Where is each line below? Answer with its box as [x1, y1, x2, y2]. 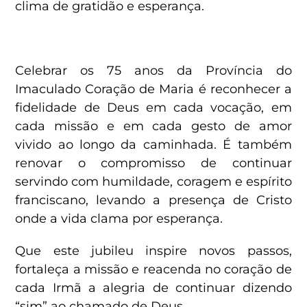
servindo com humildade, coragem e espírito [15, 173, 292, 189]
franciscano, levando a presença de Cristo [15, 192, 292, 208]
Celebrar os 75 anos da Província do [15, 62, 292, 78]
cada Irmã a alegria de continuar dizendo [15, 280, 292, 295]
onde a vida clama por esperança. [15, 210, 223, 226]
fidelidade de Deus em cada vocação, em [15, 99, 292, 115]
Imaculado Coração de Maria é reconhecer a [15, 81, 292, 97]
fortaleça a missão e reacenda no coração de [15, 261, 292, 277]
